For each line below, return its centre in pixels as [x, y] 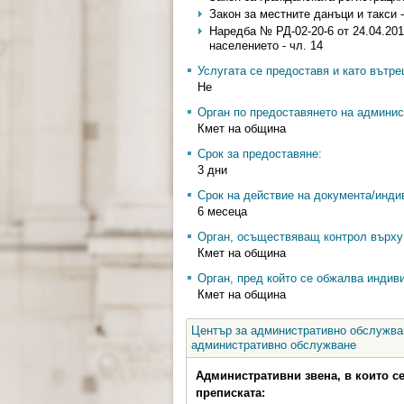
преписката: [230, 393]
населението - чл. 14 [266, 46]
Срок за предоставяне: [260, 154]
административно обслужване [274, 345]
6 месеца [222, 211]
